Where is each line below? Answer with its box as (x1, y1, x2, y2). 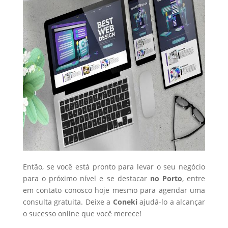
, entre (182, 174, 206, 183)
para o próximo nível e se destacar (22, 174, 150, 183)
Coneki (112, 197, 137, 207)
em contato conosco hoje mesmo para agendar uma (22, 185, 206, 195)
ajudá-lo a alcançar (137, 197, 206, 207)
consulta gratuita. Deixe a (22, 197, 113, 207)
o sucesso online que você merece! (22, 209, 141, 218)
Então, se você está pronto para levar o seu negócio (22, 162, 206, 172)
